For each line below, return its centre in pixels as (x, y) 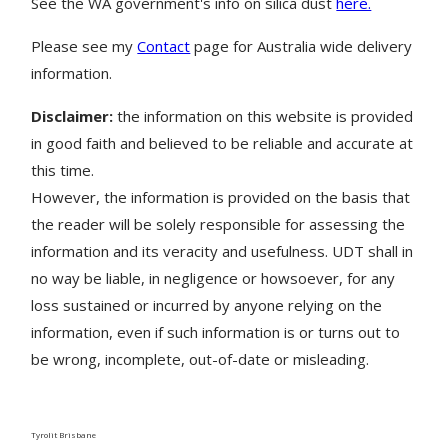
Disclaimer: (72, 115)
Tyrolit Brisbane (64, 434)
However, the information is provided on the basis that (221, 196)
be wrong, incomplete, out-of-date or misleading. (200, 358)
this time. (63, 169)
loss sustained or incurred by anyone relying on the (207, 304)
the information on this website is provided (263, 115)
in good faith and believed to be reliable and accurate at (222, 142)
